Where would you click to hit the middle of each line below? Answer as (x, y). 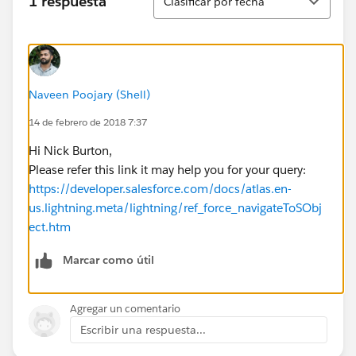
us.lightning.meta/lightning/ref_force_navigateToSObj (175, 207)
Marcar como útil (108, 259)
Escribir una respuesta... (143, 329)
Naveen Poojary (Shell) (89, 94)
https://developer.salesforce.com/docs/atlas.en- (160, 188)
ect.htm (50, 226)
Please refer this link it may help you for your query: (167, 169)
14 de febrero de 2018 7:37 (88, 122)
